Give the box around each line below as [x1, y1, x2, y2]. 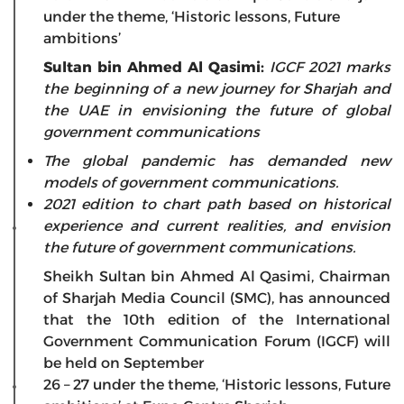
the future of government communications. [43, 239, 355, 257]
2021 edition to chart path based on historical [43, 196, 390, 214]
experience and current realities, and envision [43, 217, 390, 235]
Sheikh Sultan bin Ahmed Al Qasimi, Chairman [43, 268, 390, 286]
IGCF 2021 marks [270, 59, 390, 77]
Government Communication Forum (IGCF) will [43, 333, 390, 351]
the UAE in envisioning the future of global [43, 102, 390, 120]
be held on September [43, 354, 204, 372]
